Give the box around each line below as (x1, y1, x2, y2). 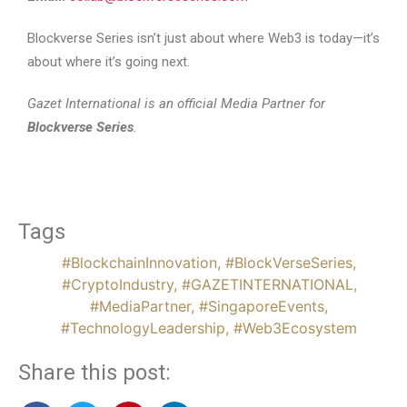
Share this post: (18, 360, 171, 386)
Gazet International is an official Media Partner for (27, 95, 325, 113)
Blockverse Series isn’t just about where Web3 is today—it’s (27, 30, 380, 47)
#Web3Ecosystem (233, 319, 357, 338)
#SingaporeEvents (199, 297, 324, 316)
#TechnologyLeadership (61, 319, 225, 338)
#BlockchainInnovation (62, 253, 217, 273)
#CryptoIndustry (61, 275, 174, 294)
